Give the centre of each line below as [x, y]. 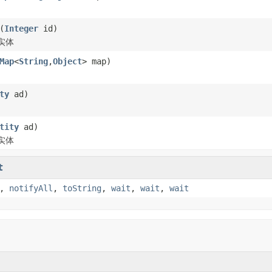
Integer [21, 28]
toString [82, 188]
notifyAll [31, 188]
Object [67, 61]
